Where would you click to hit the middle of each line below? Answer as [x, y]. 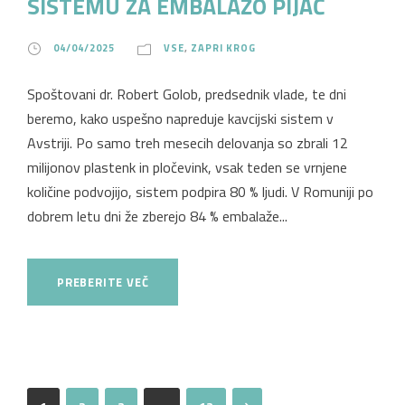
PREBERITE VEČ [103, 282]
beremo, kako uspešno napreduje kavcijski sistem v [180, 118]
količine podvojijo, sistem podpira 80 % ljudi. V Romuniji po [200, 191]
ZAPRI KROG [223, 47]
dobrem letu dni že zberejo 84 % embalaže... [157, 216]
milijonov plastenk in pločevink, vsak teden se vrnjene [187, 167]
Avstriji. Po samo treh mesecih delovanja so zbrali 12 [188, 142]
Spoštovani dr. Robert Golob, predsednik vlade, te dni [187, 94]
